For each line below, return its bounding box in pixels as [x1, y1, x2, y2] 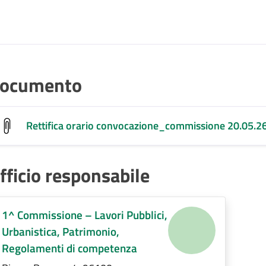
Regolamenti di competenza [2, 239, 137, 256]
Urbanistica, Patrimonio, [2, 223, 119, 240]
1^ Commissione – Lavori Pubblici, [2, 206, 167, 223]
